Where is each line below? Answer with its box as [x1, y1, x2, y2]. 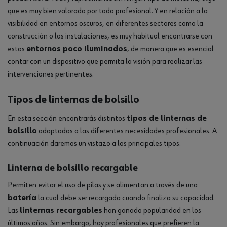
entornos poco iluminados [26, 45, 127, 53]
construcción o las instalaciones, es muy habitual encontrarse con [8, 32, 212, 41]
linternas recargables [20, 207, 102, 215]
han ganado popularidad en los [102, 207, 201, 215]
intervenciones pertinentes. [8, 70, 94, 79]
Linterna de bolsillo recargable [8, 164, 138, 173]
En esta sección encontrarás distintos [8, 115, 127, 123]
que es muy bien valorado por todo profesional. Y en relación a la [8, 7, 208, 15]
